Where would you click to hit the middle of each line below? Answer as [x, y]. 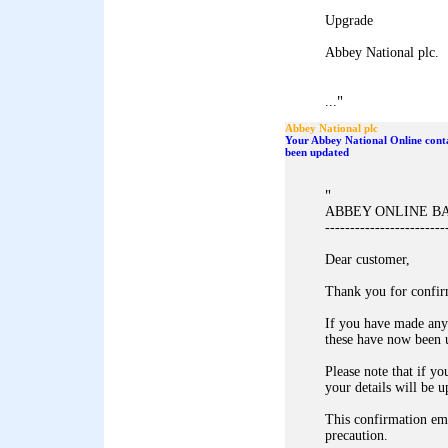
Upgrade [349, 20]
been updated [317, 152]
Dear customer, [367, 259]
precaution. [356, 435]
